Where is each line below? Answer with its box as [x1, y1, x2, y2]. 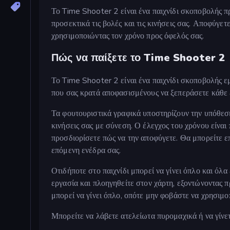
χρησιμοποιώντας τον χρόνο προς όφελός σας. [51, 30, 204, 42]
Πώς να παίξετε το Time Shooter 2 [51, 51, 225, 65]
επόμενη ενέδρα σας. [51, 144, 121, 156]
